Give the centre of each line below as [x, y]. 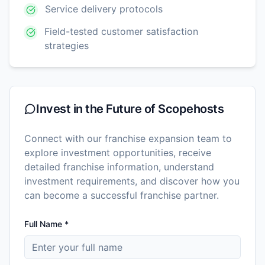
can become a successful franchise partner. [122, 195]
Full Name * [46, 224]
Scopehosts [191, 109]
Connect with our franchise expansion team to [128, 138]
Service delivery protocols [104, 9]
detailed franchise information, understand [119, 167]
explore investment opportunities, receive [118, 152]
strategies [67, 45]
